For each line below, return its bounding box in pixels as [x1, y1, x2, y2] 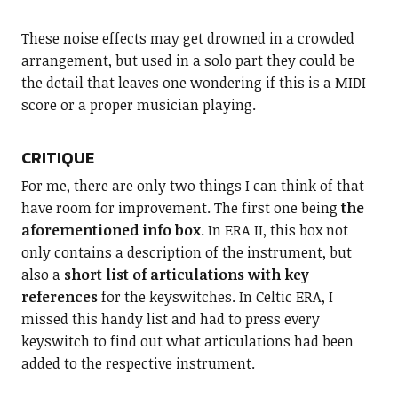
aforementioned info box [20, 220, 201, 241]
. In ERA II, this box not [200, 220, 348, 241]
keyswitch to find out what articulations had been [20, 331, 354, 352]
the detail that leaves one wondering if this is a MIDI [20, 73, 366, 93]
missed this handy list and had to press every [20, 309, 320, 330]
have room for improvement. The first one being [20, 198, 341, 219]
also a [20, 265, 64, 285]
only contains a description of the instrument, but [20, 243, 352, 263]
